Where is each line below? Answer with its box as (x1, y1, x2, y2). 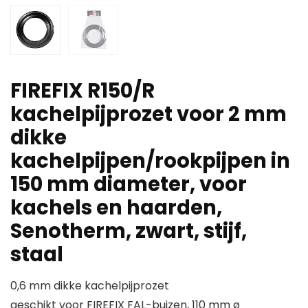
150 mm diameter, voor (10, 170, 247, 199)
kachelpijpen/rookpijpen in (10, 147, 290, 175)
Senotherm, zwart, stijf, (10, 217, 247, 245)
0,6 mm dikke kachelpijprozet (10, 278, 169, 294)
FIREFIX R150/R (10, 77, 155, 105)
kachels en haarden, (10, 194, 222, 222)
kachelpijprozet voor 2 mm (10, 100, 287, 129)
